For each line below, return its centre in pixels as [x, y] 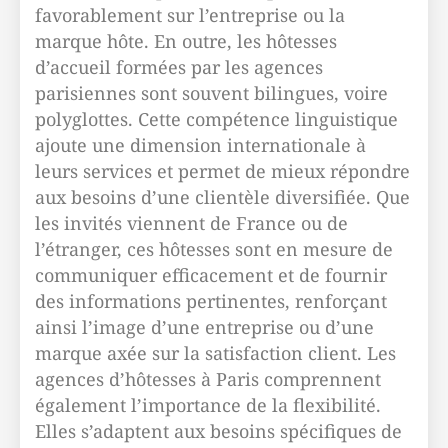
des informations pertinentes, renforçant [211, 301]
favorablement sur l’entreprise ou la [190, 15]
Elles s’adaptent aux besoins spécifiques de [218, 431]
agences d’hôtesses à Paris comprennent [208, 379]
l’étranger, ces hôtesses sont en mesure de [214, 249]
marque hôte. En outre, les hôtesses [186, 41]
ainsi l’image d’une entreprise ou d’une [204, 327]
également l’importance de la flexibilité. [208, 405]
